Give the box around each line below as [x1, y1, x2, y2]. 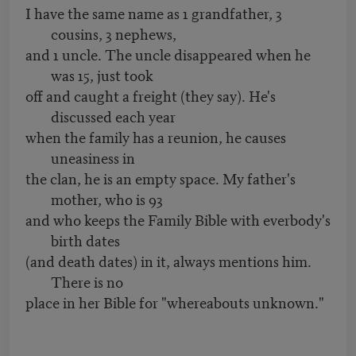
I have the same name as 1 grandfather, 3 [25, 2, 282, 24]
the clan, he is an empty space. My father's [25, 167, 296, 189]
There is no [51, 270, 123, 292]
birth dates [51, 229, 120, 251]
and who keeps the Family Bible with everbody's [25, 208, 331, 230]
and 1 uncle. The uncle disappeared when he [25, 43, 311, 65]
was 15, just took [51, 64, 153, 86]
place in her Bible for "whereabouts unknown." [25, 291, 324, 313]
